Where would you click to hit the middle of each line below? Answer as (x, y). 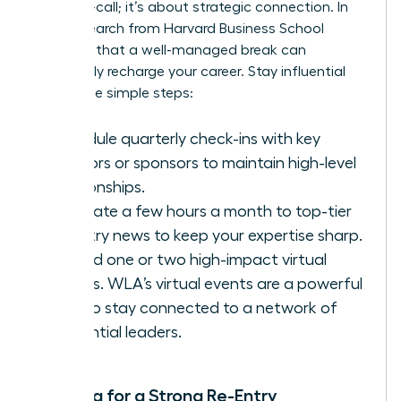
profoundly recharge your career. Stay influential (189, 72)
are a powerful (308, 284)
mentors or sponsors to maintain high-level (204, 163)
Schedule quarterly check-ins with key (186, 139)
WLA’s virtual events (180, 284)
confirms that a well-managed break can (170, 51)
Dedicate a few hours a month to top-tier (201, 212)
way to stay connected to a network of (194, 308)
